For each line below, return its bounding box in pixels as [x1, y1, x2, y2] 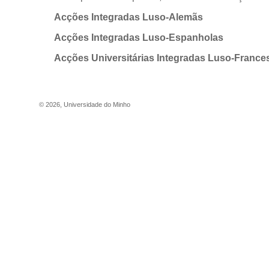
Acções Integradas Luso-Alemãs [54, 12, 203, 22]
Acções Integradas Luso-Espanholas [54, 32, 223, 43]
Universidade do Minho [64, 101, 130, 108]
